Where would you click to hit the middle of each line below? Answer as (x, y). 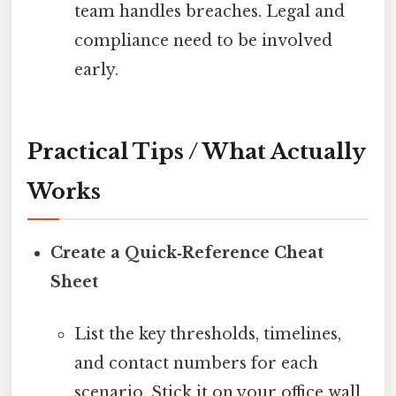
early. (96, 69)
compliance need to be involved (203, 40)
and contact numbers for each (196, 363)
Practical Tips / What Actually (197, 151)
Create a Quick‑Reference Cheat (187, 252)
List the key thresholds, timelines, (207, 334)
